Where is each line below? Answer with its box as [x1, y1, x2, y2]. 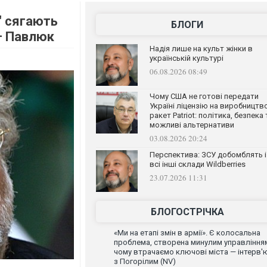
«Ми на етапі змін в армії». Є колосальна [113, 228, 260, 237]
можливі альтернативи [149, 120, 234, 129]
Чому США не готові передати [149, 92, 259, 101]
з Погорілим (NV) [113, 257, 176, 266]
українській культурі [149, 54, 223, 63]
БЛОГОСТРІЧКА [150, 206, 224, 218]
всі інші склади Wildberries [149, 160, 246, 169]
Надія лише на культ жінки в [149, 44, 253, 53]
